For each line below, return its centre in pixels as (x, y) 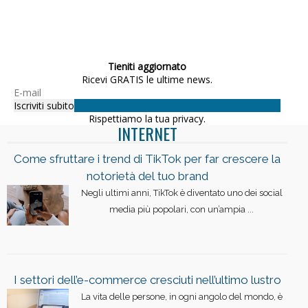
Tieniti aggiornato (147, 66)
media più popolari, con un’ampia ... (181, 209)
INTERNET (147, 133)
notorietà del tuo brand (147, 176)
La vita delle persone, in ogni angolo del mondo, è (181, 296)
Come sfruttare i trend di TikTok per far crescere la (147, 158)
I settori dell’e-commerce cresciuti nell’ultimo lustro (147, 279)
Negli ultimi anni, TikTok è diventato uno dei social (181, 192)
